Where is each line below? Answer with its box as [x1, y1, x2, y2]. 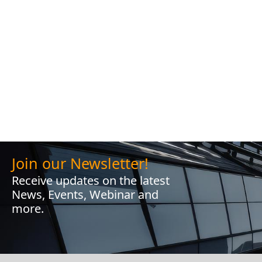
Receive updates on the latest [12, 173, 170, 188]
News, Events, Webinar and [12, 187, 158, 202]
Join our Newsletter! [12, 153, 149, 173]
